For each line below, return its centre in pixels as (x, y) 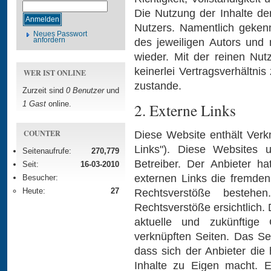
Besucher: (40, 177)
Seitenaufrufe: (47, 151)
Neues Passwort (60, 34)
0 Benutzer (85, 90)
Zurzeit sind (44, 90)
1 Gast (34, 103)
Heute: (34, 191)
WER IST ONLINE (55, 72)
